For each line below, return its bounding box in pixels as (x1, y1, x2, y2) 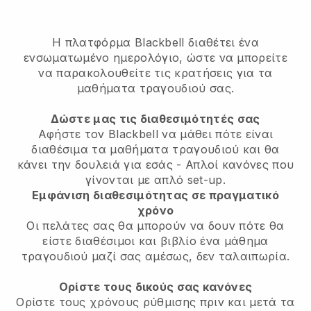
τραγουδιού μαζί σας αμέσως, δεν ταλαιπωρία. (21, 249, 290, 263)
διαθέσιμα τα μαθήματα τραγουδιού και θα (31, 142, 280, 156)
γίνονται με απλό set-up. (85, 172, 226, 187)
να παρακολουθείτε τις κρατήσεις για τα (38, 65, 273, 80)
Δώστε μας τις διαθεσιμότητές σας (51, 111, 260, 126)
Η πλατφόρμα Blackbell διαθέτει (52, 35, 239, 49)
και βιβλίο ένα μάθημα (138, 233, 269, 248)
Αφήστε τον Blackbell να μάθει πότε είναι (37, 126, 274, 141)
